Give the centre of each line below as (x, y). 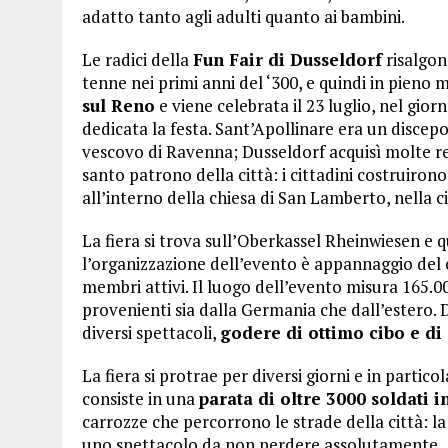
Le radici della (137, 59)
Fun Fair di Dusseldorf (287, 59)
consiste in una (140, 398)
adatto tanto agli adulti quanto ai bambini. (243, 16)
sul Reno (118, 105)
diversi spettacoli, (151, 332)
